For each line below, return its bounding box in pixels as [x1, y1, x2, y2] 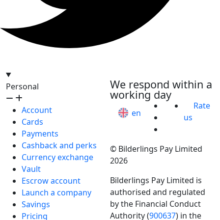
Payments [22, 128, 58, 139]
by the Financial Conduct [110, 198, 201, 209]
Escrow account [22, 175, 81, 186]
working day [110, 87, 171, 102]
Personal [6, 81, 39, 92]
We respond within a [110, 77, 212, 91]
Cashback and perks [22, 139, 97, 151]
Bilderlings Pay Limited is [110, 174, 202, 186]
